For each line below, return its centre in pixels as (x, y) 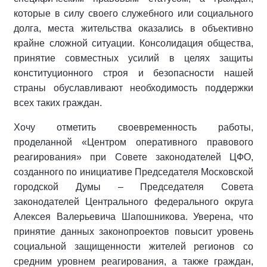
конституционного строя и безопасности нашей (133, 73)
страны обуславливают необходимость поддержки (133, 88)
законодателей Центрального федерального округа (133, 202)
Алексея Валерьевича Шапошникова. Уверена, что (133, 217)
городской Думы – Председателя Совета (133, 187)
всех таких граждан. (58, 103)
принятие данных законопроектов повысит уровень (133, 232)
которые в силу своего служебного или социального (133, 14)
